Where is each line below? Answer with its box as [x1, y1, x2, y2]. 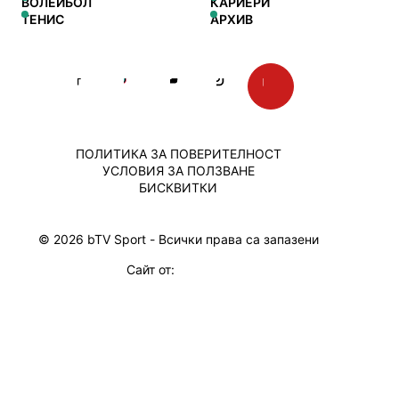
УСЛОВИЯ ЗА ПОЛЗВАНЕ [102, 163, 255, 179]
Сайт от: [126, 262, 178, 278]
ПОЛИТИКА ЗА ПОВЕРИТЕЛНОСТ [75, 146, 281, 162]
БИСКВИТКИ [139, 180, 217, 196]
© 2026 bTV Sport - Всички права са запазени [37, 232, 319, 248]
